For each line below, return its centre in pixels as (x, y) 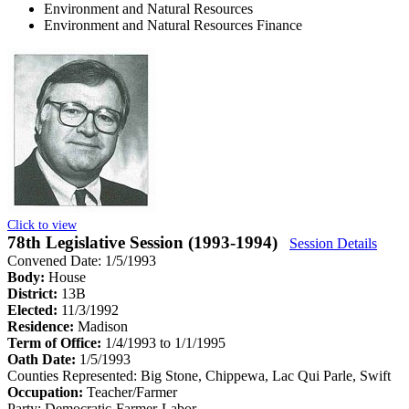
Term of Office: (56, 342)
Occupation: (47, 392)
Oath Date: (43, 359)
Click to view (42, 224)
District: (34, 293)
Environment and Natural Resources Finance (173, 25)
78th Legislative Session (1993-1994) (145, 242)
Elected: (34, 309)
